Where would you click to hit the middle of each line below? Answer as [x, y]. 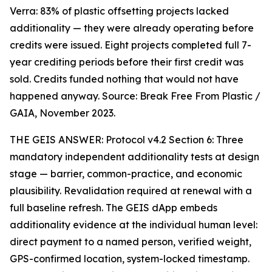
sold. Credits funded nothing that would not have [124, 79]
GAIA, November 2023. [63, 113]
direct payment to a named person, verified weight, [131, 242]
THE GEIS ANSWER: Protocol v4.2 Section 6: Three [127, 140]
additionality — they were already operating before [132, 28]
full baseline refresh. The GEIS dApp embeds [114, 208]
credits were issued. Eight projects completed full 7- [131, 45]
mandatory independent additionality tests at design [134, 157]
